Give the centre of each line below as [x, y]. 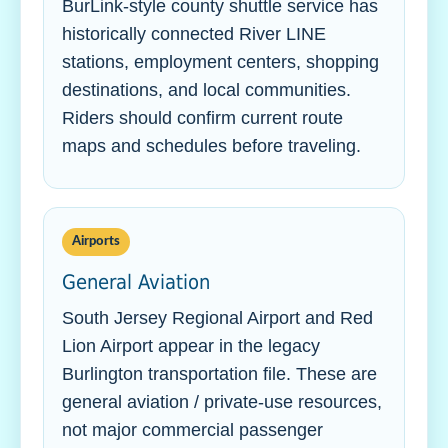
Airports [96, 241]
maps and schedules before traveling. [211, 146]
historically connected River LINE [194, 34]
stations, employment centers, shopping [220, 62]
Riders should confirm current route [202, 118]
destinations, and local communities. [206, 90]
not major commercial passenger [192, 430]
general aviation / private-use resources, [222, 402]
